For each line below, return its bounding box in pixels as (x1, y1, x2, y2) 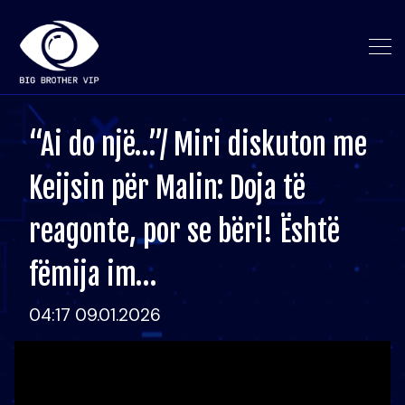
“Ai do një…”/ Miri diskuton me (29, 127, 367, 163)
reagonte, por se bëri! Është (29, 213, 340, 250)
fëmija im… (29, 257, 156, 293)
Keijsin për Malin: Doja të (29, 170, 306, 206)
